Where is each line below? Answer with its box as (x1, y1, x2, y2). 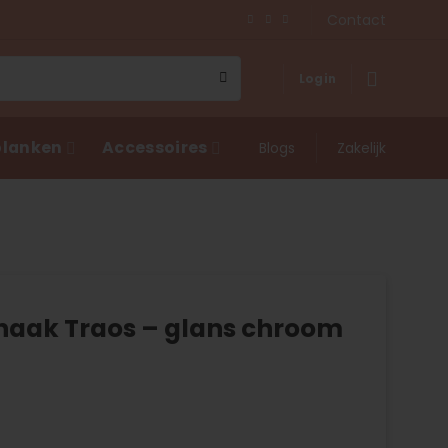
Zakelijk (337, 138, 386, 158)
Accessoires (102, 136, 208, 159)
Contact (326, 9, 386, 30)
